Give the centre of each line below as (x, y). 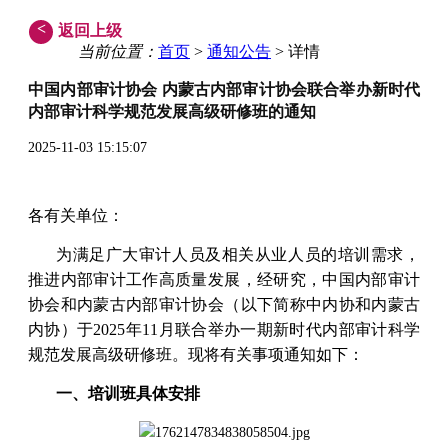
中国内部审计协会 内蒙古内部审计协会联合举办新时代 (224, 90)
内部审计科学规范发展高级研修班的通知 (172, 112)
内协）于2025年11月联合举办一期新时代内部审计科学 (224, 329)
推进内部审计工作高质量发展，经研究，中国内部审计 (224, 279)
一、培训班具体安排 (128, 393)
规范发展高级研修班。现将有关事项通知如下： (196, 354)
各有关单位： (76, 215)
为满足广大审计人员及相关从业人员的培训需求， (238, 254)
